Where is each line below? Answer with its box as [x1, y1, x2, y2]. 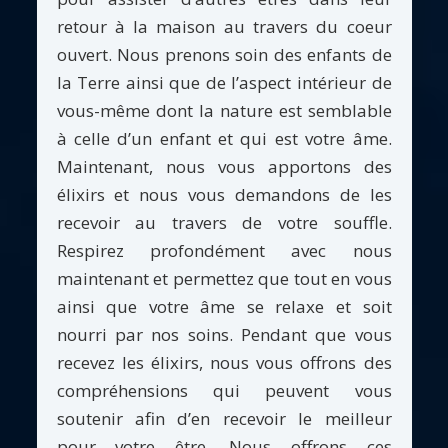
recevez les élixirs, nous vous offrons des [56, 350, 392, 374]
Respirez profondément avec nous [56, 238, 392, 262]
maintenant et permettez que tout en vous [56, 266, 392, 290]
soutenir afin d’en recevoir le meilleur [56, 406, 392, 430]
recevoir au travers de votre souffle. [56, 210, 392, 234]
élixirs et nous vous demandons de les [56, 182, 392, 206]
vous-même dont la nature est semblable [56, 98, 392, 122]
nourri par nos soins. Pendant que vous [56, 322, 392, 346]
